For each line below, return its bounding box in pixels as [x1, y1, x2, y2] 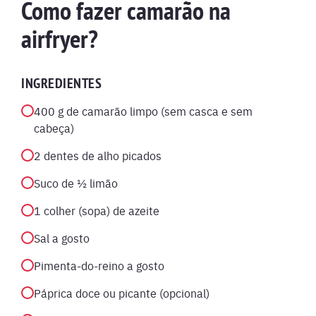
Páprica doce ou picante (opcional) [34, 285, 209, 300]
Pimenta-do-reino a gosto [34, 257, 164, 273]
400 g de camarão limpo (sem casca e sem [34, 103, 253, 119]
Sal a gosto [34, 230, 90, 245]
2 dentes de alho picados [34, 147, 162, 163]
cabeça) [34, 120, 74, 135]
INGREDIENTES [21, 74, 102, 92]
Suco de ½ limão [34, 175, 118, 190]
